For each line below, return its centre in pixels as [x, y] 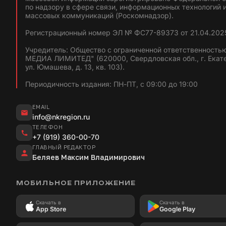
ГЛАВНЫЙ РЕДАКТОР [64, 147]
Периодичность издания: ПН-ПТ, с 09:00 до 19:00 [111, 84]
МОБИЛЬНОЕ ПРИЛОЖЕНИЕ [76, 183]
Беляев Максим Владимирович [89, 157]
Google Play [177, 209]
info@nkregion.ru [61, 117]
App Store [51, 209]
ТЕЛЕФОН [48, 127]
